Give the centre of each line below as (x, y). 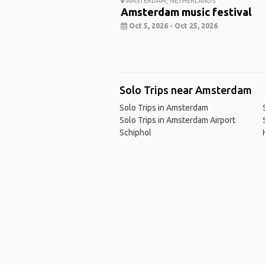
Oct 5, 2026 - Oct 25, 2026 (172, 26)
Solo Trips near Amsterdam (185, 90)
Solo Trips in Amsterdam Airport (177, 120)
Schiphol (135, 133)
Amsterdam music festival (186, 12)
